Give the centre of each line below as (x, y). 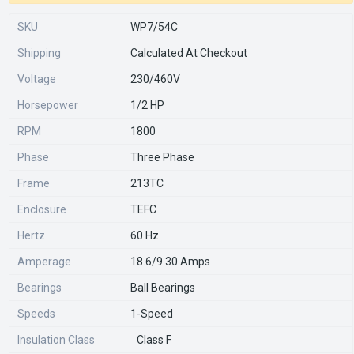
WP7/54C (154, 26)
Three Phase (162, 157)
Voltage (37, 79)
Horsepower (48, 105)
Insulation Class (56, 339)
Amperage (44, 261)
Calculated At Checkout (189, 53)
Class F (154, 339)
